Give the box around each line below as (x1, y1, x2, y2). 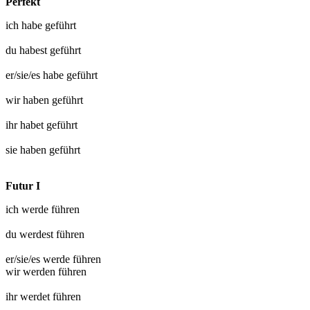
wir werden (6, 265, 58, 277)
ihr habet (6, 118, 46, 131)
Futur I (6, 179, 40, 192)
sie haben (6, 143, 49, 156)
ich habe (6, 19, 45, 31)
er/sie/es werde (6, 253, 73, 265)
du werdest (6, 228, 56, 240)
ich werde (6, 203, 51, 215)
